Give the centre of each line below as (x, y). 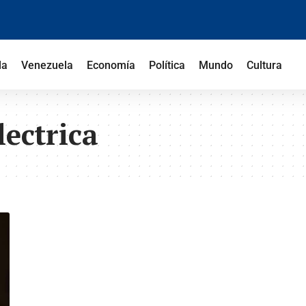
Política (167, 65)
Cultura (264, 65)
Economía (111, 65)
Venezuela (47, 65)
